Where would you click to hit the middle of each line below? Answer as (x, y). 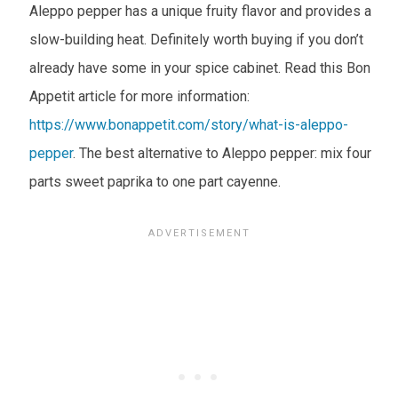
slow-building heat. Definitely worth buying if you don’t (196, 40)
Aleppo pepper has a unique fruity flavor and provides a (200, 12)
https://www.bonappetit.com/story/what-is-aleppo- (188, 125)
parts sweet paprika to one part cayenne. (155, 182)
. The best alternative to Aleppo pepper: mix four (222, 154)
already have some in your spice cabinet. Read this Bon (199, 68)
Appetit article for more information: (139, 97)
